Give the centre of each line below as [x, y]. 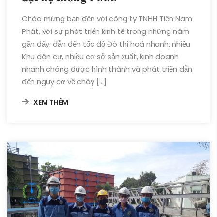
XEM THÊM [51, 102]
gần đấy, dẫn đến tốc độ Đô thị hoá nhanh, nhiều [106, 44]
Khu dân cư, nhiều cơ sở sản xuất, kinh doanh [100, 57]
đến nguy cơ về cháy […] [64, 82]
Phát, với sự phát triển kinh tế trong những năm [106, 31]
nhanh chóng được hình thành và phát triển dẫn [107, 69]
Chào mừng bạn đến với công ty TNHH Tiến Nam [107, 19]
